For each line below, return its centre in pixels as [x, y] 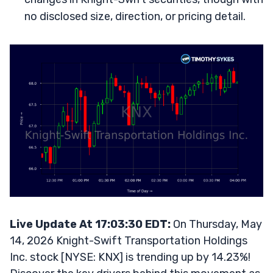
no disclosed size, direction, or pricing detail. [135, 16]
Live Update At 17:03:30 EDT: [90, 224]
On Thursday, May [216, 224]
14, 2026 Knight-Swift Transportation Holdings [129, 240]
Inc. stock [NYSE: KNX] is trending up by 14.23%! [130, 257]
